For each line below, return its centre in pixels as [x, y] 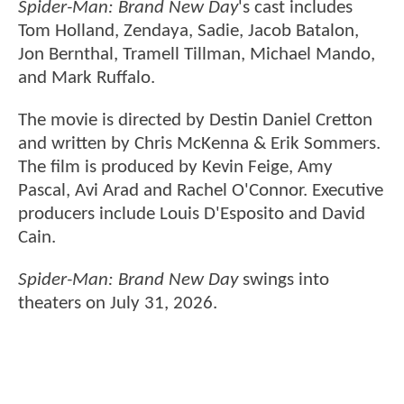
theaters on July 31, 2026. [118, 304]
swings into [284, 280]
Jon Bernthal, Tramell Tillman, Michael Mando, [197, 54]
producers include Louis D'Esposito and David [192, 214]
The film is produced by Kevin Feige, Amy [175, 167]
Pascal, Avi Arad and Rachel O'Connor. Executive [201, 190]
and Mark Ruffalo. [89, 78]
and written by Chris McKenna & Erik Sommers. [199, 143]
